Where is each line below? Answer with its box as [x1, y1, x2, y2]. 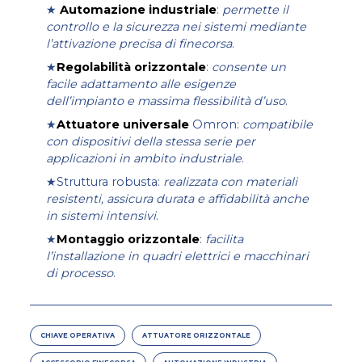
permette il [222, 2, 289, 18]
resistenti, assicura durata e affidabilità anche [46, 192, 309, 207]
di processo [46, 266, 114, 281]
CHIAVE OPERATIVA [40, 331, 116, 340]
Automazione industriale [60, 2, 217, 18]
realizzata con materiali [163, 175, 298, 190]
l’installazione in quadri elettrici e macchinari [46, 249, 309, 264]
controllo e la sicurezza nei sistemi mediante [46, 19, 307, 35]
